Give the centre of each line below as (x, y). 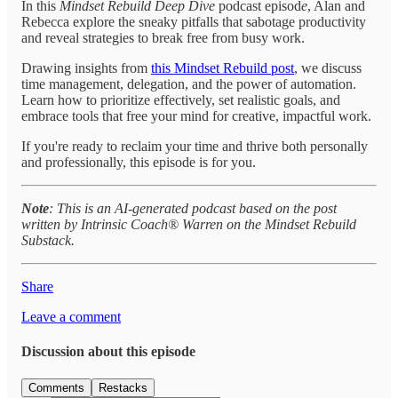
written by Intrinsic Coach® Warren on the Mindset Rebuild (189, 224)
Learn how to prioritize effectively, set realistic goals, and (181, 99)
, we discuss (328, 68)
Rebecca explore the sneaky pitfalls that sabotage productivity (194, 21)
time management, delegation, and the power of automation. (189, 84)
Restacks (123, 388)
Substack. (48, 240)
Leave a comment (71, 316)
